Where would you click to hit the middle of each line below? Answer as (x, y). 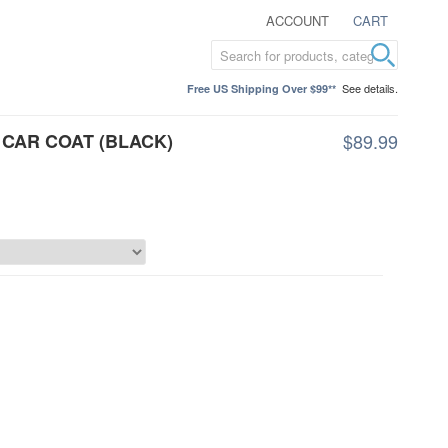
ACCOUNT (297, 20)
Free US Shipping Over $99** (261, 88)
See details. (370, 88)
